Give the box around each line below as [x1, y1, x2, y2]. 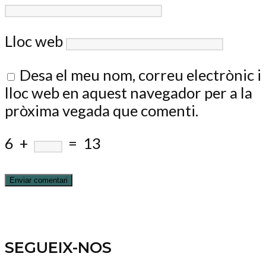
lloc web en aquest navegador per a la [5, 83, 252, 102]
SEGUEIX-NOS [5, 237, 112, 256]
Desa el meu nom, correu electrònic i [20, 65, 261, 84]
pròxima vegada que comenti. [5, 101, 198, 119]
